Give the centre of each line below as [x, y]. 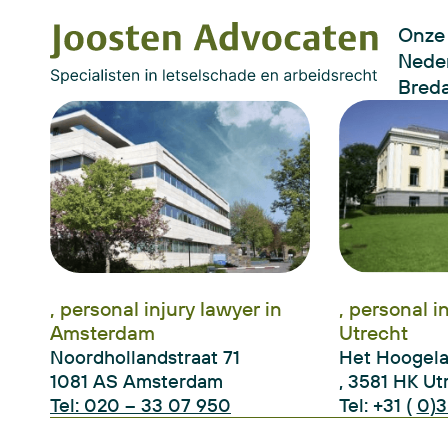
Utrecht [373, 333]
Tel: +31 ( [377, 405]
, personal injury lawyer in [166, 309]
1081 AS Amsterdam [136, 381]
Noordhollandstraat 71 [145, 357]
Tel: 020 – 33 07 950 [140, 405]
